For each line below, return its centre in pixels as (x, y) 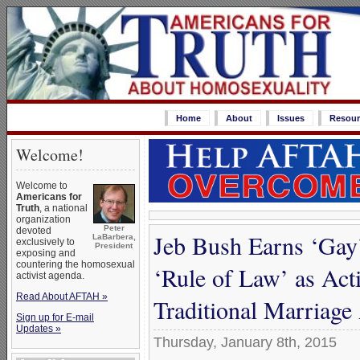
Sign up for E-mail (55, 317)
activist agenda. (50, 276)
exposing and (46, 253)
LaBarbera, (114, 237)
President (114, 245)
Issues (290, 118)
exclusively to (45, 242)
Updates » (39, 329)
